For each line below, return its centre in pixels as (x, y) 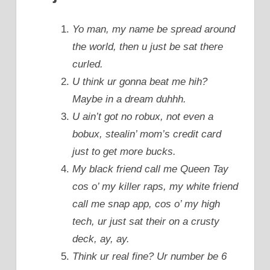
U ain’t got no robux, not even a (143, 117)
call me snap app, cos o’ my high (146, 204)
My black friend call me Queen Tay (150, 169)
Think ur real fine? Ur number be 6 (149, 257)
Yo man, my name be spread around (154, 30)
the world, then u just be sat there (148, 47)
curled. (88, 64)
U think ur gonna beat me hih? (140, 82)
